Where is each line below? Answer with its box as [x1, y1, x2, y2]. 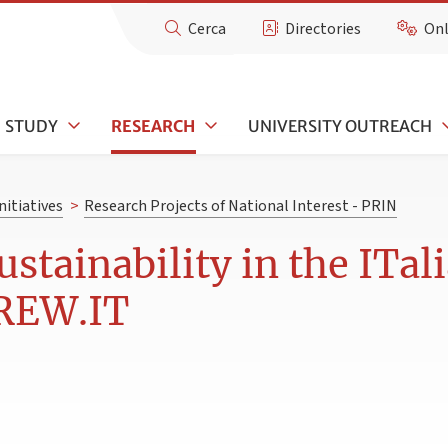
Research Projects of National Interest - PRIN [83, 195, 397, 218]
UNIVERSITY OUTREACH [248, 115, 433, 136]
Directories [285, 18, 362, 40]
